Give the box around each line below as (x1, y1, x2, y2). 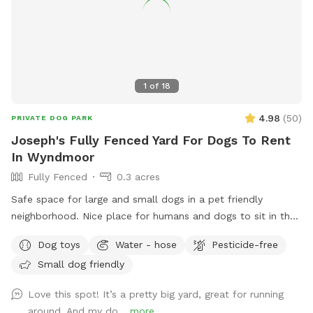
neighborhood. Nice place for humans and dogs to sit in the (11, 210, 296, 222)
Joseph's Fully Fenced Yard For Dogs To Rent (11, 133, 291, 148)
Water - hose (115, 238, 177, 250)
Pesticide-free (212, 238, 278, 250)
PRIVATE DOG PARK (11, 114, 93, 122)
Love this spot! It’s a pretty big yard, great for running (28, 289, 284, 300)
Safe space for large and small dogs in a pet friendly (11, 194, 263, 205)
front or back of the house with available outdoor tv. (11, 227, 263, 239)
